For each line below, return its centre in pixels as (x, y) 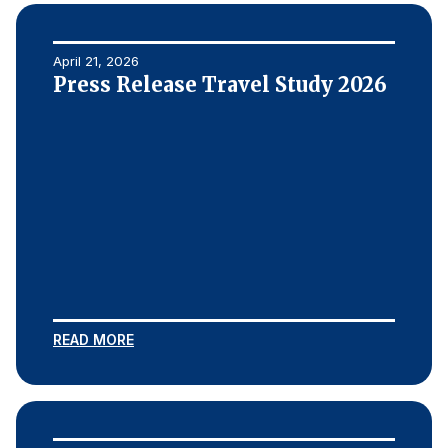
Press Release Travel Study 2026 (220, 84)
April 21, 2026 (96, 61)
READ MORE (93, 339)
